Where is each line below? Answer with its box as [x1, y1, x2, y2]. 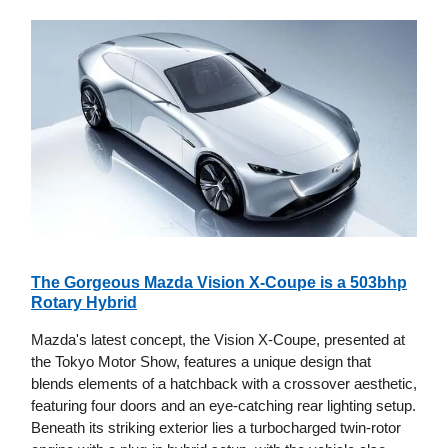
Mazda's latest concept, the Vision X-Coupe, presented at [31, 331, 405, 349]
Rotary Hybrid [31, 294, 137, 312]
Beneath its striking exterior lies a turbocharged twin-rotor [31, 419, 401, 437]
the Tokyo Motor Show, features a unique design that [31, 353, 371, 371]
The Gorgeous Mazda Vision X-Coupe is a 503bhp [31, 274, 407, 292]
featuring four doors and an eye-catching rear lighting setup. [31, 397, 416, 415]
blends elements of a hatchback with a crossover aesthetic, [31, 375, 417, 393]
